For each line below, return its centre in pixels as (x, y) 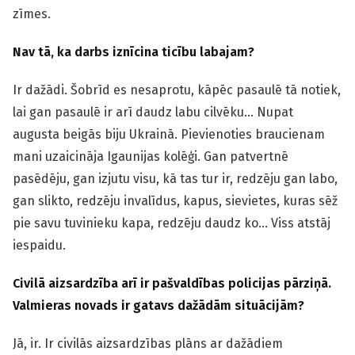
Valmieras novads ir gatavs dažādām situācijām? (158, 305)
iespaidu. (39, 245)
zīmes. (32, 14)
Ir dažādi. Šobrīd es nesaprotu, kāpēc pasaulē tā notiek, (177, 90)
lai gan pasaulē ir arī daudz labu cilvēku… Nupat (153, 112)
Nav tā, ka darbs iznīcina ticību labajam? (134, 52)
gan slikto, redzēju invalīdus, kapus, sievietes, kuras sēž (175, 201)
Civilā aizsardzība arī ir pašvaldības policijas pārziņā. (172, 283)
